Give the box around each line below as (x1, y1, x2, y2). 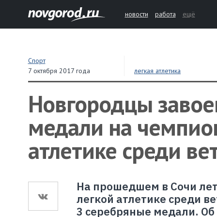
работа (155, 10, 176, 18)
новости (124, 10, 148, 18)
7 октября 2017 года (28, 66, 90, 75)
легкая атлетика (134, 66, 181, 75)
